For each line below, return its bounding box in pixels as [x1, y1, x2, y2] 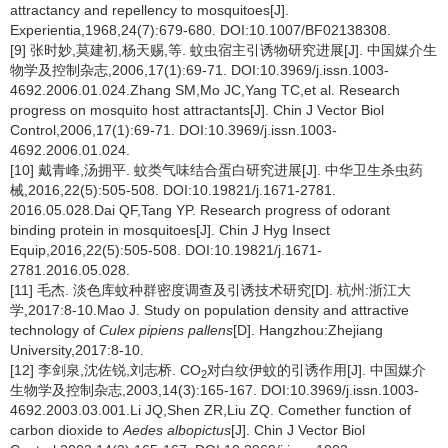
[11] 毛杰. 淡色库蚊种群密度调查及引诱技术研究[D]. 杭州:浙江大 [10, 282, 411, 298]
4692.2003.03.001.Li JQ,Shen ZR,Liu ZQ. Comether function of [10, 402, 411, 418]
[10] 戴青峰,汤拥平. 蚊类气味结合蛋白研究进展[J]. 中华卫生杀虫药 [10, 162, 423, 178]
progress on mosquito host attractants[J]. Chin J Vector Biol [10, 102, 384, 118]
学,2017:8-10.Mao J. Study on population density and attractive [10, 302, 409, 318]
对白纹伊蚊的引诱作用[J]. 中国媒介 [207, 362, 426, 378]
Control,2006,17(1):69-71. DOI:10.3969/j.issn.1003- [10, 122, 337, 138]
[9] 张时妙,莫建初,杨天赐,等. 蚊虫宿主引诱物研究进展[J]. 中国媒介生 [10, 42, 437, 58]
